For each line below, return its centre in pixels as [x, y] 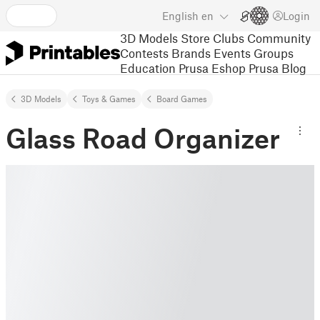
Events [232, 52]
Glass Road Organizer [143, 138]
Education [148, 67]
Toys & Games [109, 99]
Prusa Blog [277, 67]
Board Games [182, 99]
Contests [144, 52]
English [180, 16]
